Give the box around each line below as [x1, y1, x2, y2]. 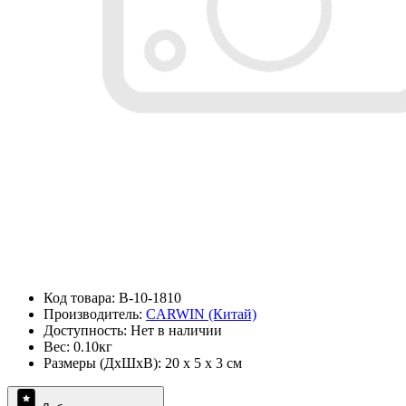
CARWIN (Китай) [146, 306, 256, 323]
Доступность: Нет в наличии [43, 323, 222, 339]
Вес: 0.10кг [43, 339, 112, 355]
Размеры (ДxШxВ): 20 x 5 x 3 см [43, 355, 242, 372]
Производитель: [43, 306, 146, 323]
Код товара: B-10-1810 [43, 290, 181, 306]
